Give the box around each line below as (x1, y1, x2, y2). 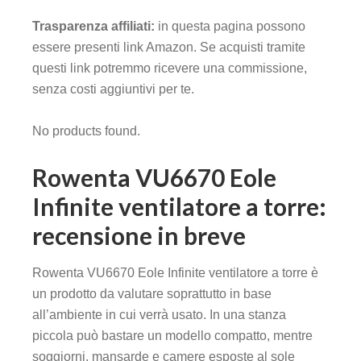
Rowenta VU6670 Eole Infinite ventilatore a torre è (32, 266, 318, 280)
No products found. (32, 124, 140, 139)
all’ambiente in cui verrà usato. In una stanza (32, 308, 286, 322)
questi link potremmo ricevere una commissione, (32, 61, 307, 76)
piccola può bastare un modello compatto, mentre (32, 329, 313, 343)
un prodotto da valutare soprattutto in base (32, 287, 272, 301)
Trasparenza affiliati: (32, 19, 155, 34)
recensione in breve (32, 221, 246, 251)
